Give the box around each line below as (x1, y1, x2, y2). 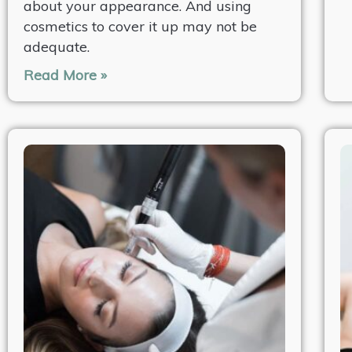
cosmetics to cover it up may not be (24, 16, 257, 35)
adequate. (24, 37, 90, 56)
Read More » (24, 65, 107, 84)
